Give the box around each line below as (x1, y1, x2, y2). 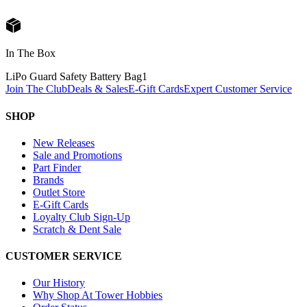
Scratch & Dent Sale (33, 223, 121, 235)
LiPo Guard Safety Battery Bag (5, 71, 142, 83)
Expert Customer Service (184, 83, 292, 95)
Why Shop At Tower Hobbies (33, 289, 162, 302)
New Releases (33, 136, 95, 149)
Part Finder (33, 161, 81, 173)
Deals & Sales (67, 83, 128, 95)
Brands (33, 173, 64, 186)
